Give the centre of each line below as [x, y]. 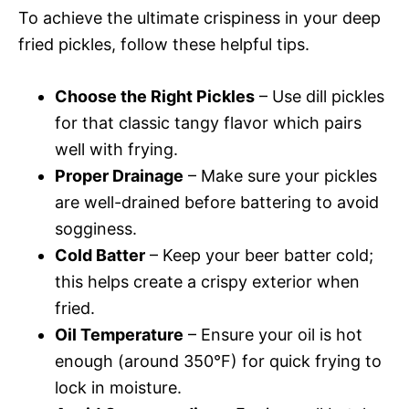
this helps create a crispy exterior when [207, 281]
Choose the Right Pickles [155, 96]
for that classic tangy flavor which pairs [208, 122]
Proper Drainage [119, 175]
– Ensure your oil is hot [273, 334]
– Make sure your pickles [280, 175]
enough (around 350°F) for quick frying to [218, 361]
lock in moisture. [118, 387]
